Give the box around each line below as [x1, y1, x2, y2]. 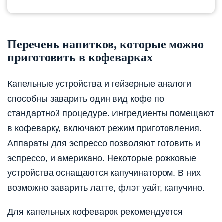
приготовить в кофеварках [7, 51, 153, 64]
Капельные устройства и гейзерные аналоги [7, 78, 191, 89]
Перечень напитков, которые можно [7, 37, 204, 51]
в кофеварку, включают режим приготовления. [7, 123, 202, 133]
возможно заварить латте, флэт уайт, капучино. [7, 182, 205, 193]
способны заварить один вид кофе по [7, 93, 164, 104]
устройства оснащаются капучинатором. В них [7, 167, 201, 178]
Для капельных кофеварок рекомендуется [7, 206, 183, 217]
